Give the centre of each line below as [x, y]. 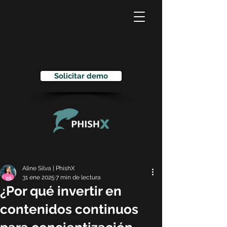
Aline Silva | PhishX [49, 168]
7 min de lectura [78, 177]
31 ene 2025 [39, 177]
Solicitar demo [81, 76]
